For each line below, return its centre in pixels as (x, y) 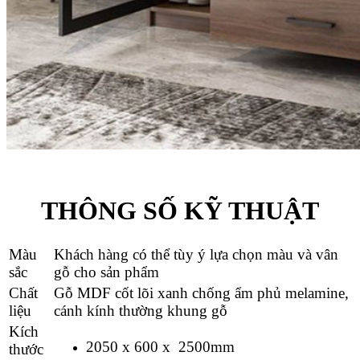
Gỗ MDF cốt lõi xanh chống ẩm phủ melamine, (201, 292)
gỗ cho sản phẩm (108, 272)
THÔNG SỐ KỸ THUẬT (180, 210)
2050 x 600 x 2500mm (160, 346)
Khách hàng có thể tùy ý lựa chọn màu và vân (196, 254)
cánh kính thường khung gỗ (141, 310)
